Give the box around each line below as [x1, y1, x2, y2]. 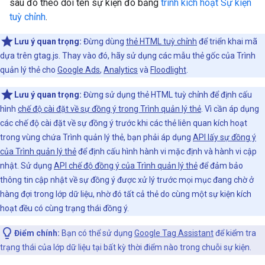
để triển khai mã [197, 37, 257, 46]
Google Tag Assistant [134, 228, 214, 238]
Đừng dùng [82, 37, 126, 46]
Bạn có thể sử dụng [60, 228, 134, 238]
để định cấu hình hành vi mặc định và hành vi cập [76, 147, 257, 156]
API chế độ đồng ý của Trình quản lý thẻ [54, 161, 198, 170]
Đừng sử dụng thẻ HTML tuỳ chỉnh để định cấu [82, 90, 252, 99]
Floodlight [150, 65, 186, 75]
